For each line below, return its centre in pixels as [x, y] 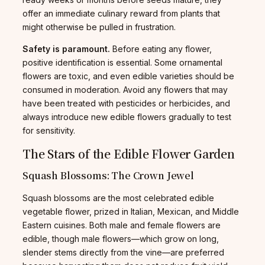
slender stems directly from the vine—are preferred [123, 252]
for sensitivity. [49, 130]
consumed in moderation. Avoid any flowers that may [125, 89]
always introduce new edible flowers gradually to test [127, 117]
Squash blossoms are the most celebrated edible [118, 198]
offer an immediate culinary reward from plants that [121, 13]
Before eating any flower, [161, 49]
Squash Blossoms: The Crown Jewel [108, 175]
